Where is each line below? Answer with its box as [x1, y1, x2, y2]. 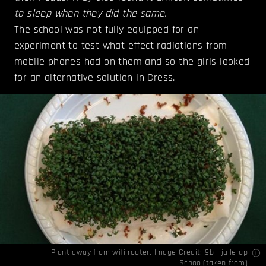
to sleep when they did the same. [14, 7, 167, 21]
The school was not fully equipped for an [14, 23, 199, 37]
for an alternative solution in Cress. [14, 71, 175, 85]
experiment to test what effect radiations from [14, 39, 227, 53]
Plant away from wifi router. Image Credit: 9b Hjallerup [51, 247, 248, 258]
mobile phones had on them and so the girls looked [14, 55, 250, 69]
